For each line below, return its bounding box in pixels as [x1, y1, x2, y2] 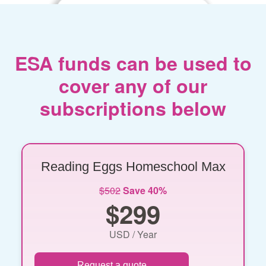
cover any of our [59, 71, 207, 99]
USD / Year [109, 227, 157, 241]
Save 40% [123, 183, 167, 197]
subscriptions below [40, 94, 226, 122]
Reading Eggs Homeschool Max [40, 159, 226, 174]
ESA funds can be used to [14, 49, 252, 77]
